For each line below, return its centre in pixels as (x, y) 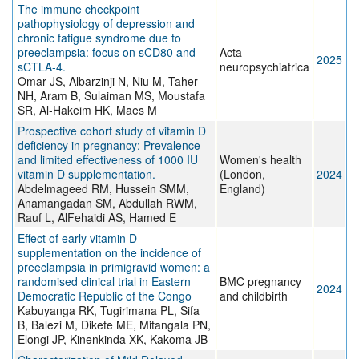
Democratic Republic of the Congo (105, 296)
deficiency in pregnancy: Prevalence (109, 145)
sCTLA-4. (42, 67)
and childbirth (254, 296)
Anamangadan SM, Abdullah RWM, (107, 203)
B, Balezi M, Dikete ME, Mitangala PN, (114, 325)
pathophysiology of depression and (106, 24)
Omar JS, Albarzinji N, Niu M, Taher (108, 81)
